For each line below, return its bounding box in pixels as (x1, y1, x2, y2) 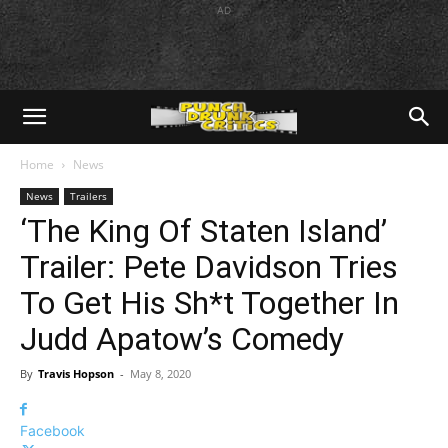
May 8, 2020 (130, 366, 191, 381)
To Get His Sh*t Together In (20, 284, 399, 322)
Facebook (20, 422, 85, 439)
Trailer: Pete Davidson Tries (20, 248, 398, 286)
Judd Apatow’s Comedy (20, 320, 344, 358)
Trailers (70, 189, 107, 203)
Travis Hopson (38, 366, 114, 381)
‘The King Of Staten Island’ (20, 212, 387, 250)
